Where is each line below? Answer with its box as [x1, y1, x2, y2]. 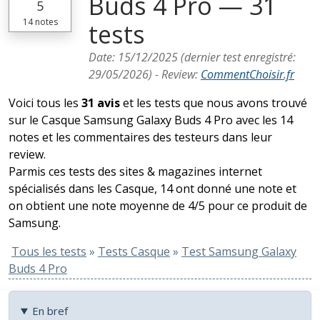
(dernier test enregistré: [178, 49, 296, 65]
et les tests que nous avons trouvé [120, 95, 307, 111]
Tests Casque [98, 244, 170, 259]
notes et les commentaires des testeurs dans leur [9, 129, 272, 145]
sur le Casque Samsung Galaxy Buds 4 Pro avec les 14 [9, 112, 293, 128]
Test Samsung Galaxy [181, 244, 296, 259]
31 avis [81, 95, 120, 111]
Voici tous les [9, 95, 81, 111]
